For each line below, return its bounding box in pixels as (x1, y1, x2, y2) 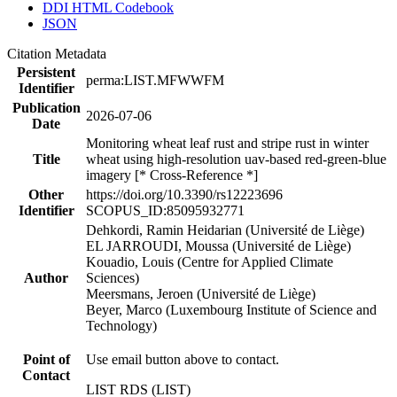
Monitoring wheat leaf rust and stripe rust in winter (86, 135, 369, 151)
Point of (22, 351, 70, 367)
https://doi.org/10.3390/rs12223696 (86, 186, 283, 202)
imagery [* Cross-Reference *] (86, 167, 258, 183)
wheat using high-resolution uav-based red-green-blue (86, 151, 386, 167)
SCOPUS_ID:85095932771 (86, 202, 245, 218)
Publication (12, 99, 81, 115)
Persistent (17, 64, 75, 80)
